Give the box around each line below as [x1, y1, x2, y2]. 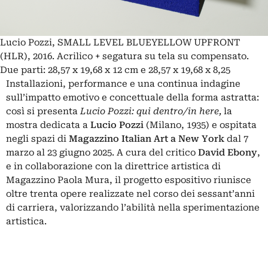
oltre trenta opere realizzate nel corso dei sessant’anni [6, 188, 255, 200]
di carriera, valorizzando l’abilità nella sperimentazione [6, 202, 260, 214]
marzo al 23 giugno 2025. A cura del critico [6, 147, 198, 159]
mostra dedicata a [6, 120, 90, 131]
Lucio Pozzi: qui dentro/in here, [80, 106, 224, 117]
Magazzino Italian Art [69, 133, 168, 145]
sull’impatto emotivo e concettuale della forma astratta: [6, 92, 259, 103]
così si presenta [6, 106, 80, 117]
